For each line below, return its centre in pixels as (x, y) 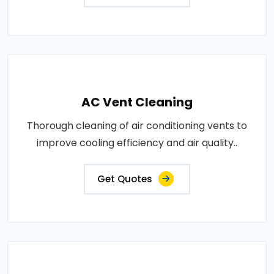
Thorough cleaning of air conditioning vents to (137, 126)
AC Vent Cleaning (137, 102)
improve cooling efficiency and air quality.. (137, 143)
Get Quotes (125, 179)
